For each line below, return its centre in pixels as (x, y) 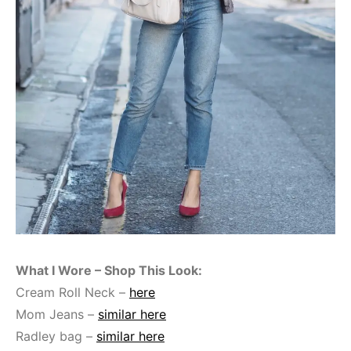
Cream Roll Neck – (72, 292)
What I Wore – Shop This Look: (109, 270)
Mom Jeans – (57, 314)
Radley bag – (56, 336)
